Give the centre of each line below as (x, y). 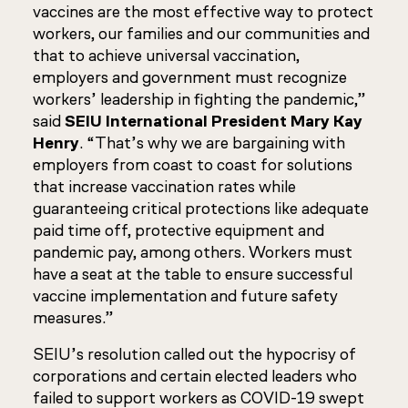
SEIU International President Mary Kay (214, 121)
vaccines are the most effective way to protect (203, 12)
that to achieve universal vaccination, (166, 56)
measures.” (73, 318)
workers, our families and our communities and (201, 34)
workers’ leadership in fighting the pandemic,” (199, 99)
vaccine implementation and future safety (185, 296)
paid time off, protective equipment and (178, 230)
